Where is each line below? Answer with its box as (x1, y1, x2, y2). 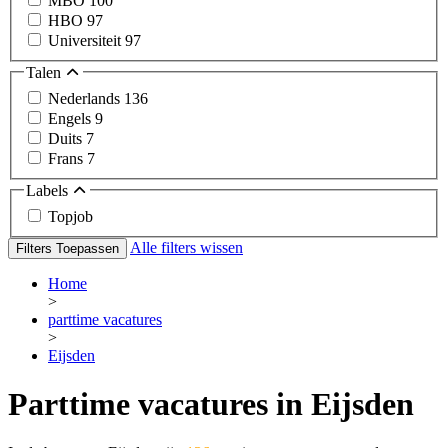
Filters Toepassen (16, 240, 119, 256)
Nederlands (48, 90, 124, 107)
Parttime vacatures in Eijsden (8, 386, 414, 423)
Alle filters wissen (130, 238, 243, 256)
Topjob (48, 207, 93, 225)
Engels (48, 110, 95, 127)
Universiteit (48, 32, 125, 50)
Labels (26, 182, 72, 199)
